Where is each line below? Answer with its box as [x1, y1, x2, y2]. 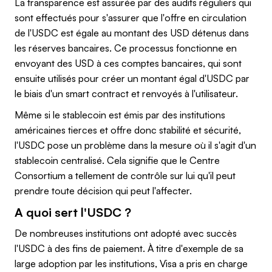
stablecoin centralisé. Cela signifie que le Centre [15, 154, 220, 166]
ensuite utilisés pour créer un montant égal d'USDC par [15, 72, 250, 84]
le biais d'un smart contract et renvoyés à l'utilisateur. [15, 87, 238, 100]
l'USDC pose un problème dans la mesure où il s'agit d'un [15, 138, 256, 151]
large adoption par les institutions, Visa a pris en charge [15, 257, 248, 270]
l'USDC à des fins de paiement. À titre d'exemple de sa [15, 242, 243, 254]
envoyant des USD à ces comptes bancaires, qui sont [15, 56, 242, 69]
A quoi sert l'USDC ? [15, 204, 131, 220]
